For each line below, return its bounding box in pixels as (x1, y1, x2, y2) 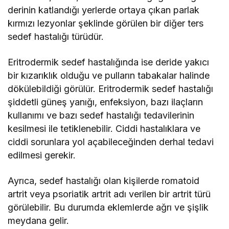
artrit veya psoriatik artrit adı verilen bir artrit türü (8, 188, 211, 199)
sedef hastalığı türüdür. (8, 31, 104, 42)
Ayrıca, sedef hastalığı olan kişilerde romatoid (8, 175, 200, 186)
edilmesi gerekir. (8, 149, 76, 161)
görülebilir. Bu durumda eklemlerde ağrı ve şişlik (8, 201, 209, 213)
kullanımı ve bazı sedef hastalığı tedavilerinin (8, 109, 195, 121)
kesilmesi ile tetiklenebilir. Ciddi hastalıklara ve (8, 123, 201, 134)
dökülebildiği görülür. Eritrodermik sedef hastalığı (8, 83, 214, 94)
